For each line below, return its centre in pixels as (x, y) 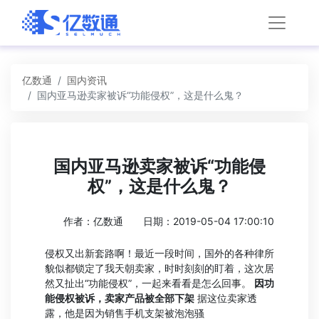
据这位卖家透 (226, 298)
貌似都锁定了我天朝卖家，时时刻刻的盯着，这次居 (159, 268)
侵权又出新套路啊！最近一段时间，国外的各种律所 (159, 253)
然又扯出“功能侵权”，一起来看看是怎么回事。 (150, 283)
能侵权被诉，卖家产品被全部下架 (120, 298)
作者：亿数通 (93, 221)
